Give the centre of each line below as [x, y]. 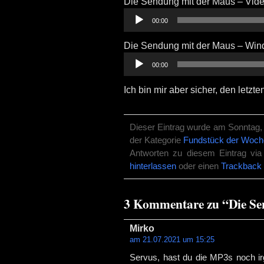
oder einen [199, 166]
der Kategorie [156, 140]
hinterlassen [153, 166]
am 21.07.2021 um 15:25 [172, 240]
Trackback [241, 166]
